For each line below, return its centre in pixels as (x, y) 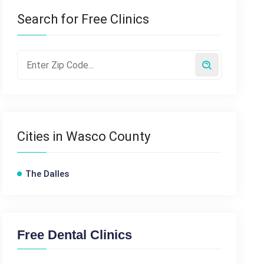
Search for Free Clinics (83, 19)
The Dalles (47, 174)
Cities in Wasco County (84, 136)
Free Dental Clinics (75, 235)
